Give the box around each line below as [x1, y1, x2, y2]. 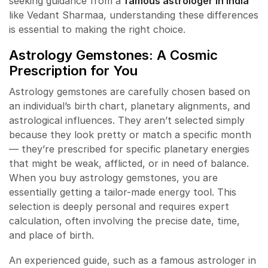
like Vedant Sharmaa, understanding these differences [9, 8, 258, 21]
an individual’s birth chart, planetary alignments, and [9, 99, 250, 112]
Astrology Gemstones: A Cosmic [9, 47, 218, 63]
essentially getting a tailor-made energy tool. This [9, 185, 236, 198]
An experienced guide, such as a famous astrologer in [9, 254, 256, 267]
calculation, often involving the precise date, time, [9, 214, 240, 227]
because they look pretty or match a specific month [9, 128, 251, 141]
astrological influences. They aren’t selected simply [9, 114, 245, 126]
